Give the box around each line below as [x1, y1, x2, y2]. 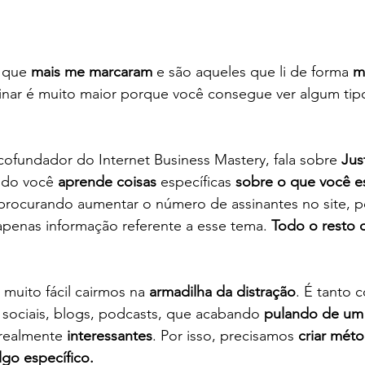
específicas [156, 173, 235, 191]
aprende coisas [58, 173, 156, 191]
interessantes [67, 327, 152, 345]
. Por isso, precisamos [152, 327, 298, 345]
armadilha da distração [149, 283, 296, 301]
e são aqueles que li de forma [152, 63, 353, 81]
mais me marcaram [31, 63, 152, 81]
